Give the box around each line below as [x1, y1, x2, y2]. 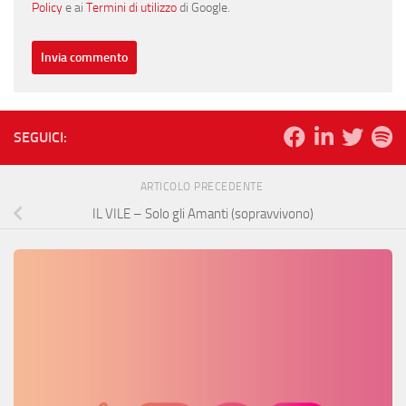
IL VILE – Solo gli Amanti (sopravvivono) [92, 205, 314, 222]
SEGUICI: [14, 128, 67, 146]
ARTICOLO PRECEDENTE [140, 179, 266, 193]
